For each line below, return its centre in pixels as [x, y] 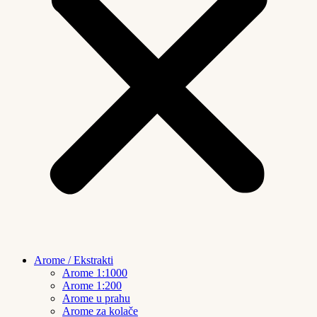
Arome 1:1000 [95, 272]
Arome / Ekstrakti [74, 260]
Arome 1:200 [92, 285]
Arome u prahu [96, 298]
